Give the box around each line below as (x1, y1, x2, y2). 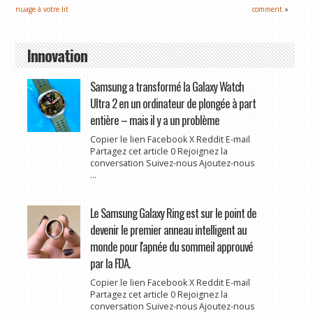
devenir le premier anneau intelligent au (89, 220, 247, 238)
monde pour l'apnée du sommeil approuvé (89, 237, 253, 255)
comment (252, 3, 283, 14)
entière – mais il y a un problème (89, 110, 219, 129)
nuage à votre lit (15, 3, 69, 14)
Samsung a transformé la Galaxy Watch (89, 77, 244, 95)
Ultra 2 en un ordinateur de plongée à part (89, 94, 256, 112)
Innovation (27, 43, 87, 66)
